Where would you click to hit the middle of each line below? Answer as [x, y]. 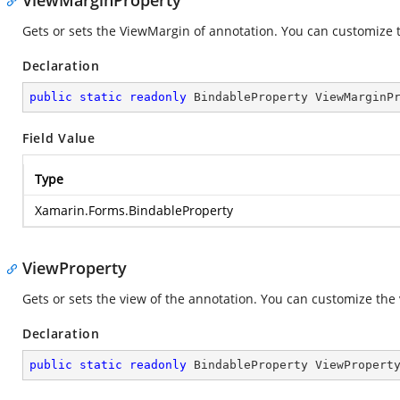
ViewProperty [75, 268]
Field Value [59, 138]
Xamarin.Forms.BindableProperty [134, 210]
